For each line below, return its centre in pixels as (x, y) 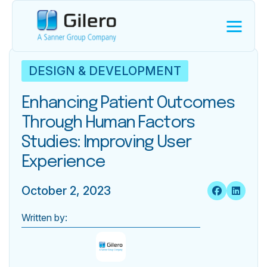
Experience (65, 162)
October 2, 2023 (66, 191)
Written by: (44, 218)
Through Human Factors (108, 123)
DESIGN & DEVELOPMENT (105, 71)
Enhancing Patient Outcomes (128, 103)
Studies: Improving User (106, 143)
